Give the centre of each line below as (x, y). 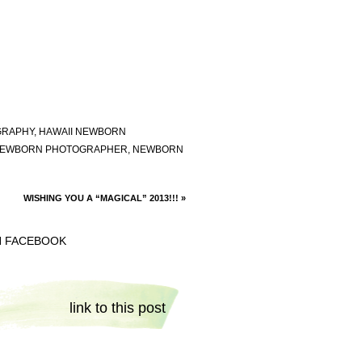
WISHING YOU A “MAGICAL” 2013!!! (102, 198)
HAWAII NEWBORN (82, 132)
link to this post (117, 308)
